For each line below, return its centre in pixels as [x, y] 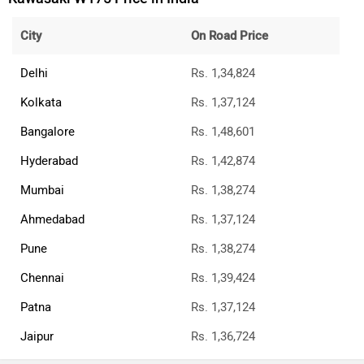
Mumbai [42, 182]
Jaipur [37, 328]
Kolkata [41, 94]
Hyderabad [49, 152]
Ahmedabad [52, 211]
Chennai [42, 269]
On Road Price [230, 27]
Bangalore [48, 123]
